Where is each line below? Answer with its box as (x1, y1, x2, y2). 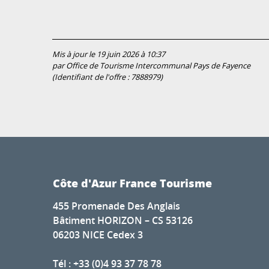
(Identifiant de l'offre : (52, 72, 131, 83)
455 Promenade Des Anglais (53, 199, 180, 213)
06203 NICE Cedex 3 (53, 228, 143, 242)
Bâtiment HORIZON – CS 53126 (53, 214, 193, 228)
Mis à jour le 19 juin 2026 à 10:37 (52, 49, 165, 60)
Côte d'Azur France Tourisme (53, 175, 212, 192)
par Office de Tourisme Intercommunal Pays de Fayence (52, 61, 250, 71)
